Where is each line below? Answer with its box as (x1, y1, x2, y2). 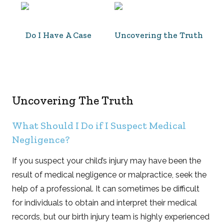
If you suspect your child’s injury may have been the (12, 155, 201, 165)
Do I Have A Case (25, 29, 92, 40)
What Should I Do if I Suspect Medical (12, 119, 186, 131)
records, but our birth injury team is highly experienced (12, 211, 210, 221)
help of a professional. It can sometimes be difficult (12, 183, 200, 193)
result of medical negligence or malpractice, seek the (12, 169, 207, 179)
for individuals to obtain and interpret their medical (12, 197, 197, 207)
